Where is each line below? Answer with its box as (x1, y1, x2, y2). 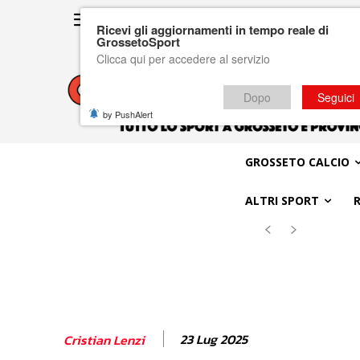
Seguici (317, 89, 354, 105)
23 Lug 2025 (180, 329, 247, 349)
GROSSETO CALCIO (244, 153, 350, 170)
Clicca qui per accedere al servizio (96, 51, 270, 67)
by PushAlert (103, 108, 153, 121)
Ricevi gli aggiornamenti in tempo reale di (96, 21, 329, 39)
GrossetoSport (96, 33, 180, 51)
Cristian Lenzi (63, 329, 145, 350)
